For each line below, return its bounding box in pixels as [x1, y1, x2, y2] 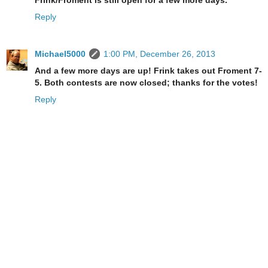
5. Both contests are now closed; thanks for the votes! [35, 77, 258, 87]
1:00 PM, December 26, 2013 [103, 48, 215, 59]
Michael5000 [35, 48, 86, 59]
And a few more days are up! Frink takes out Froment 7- [35, 65, 262, 75]
